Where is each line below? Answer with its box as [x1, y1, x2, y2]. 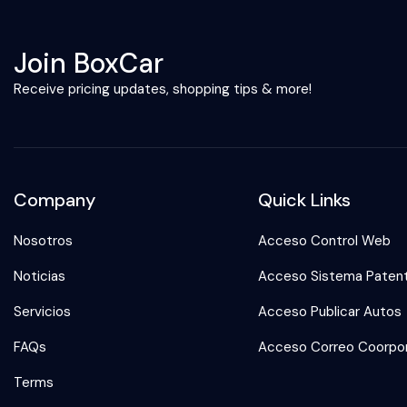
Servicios [14, 303, 71, 321]
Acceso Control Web [257, 232, 391, 250]
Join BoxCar [14, 45, 164, 81]
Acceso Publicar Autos [257, 303, 402, 321]
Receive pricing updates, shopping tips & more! [14, 80, 312, 98]
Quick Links [257, 188, 351, 212]
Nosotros [14, 232, 73, 250]
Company [14, 188, 95, 212]
